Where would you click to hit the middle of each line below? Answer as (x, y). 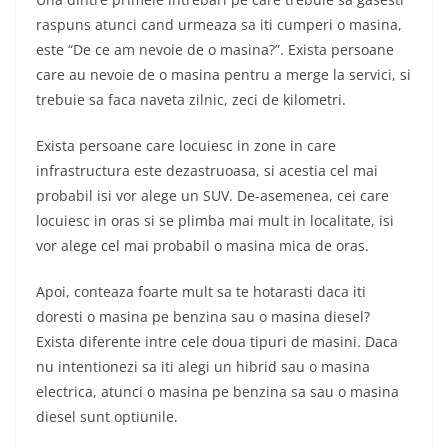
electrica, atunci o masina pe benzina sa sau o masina (217, 392)
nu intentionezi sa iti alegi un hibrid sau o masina (203, 367)
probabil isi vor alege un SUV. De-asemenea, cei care (212, 196)
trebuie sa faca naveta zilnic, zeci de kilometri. (191, 100)
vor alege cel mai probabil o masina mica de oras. (202, 246)
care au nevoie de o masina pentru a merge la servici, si (223, 75)
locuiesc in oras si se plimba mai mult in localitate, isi (215, 221)
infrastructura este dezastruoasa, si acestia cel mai (207, 171)
